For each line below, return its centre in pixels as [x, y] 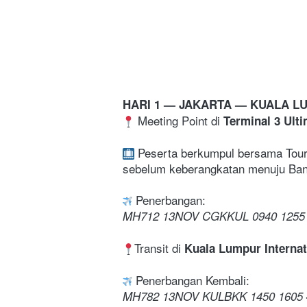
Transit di [159, 247]
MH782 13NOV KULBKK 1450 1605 [213, 296]
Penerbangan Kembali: [191, 280]
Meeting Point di [179, 120]
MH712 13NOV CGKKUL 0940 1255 [214, 216]
